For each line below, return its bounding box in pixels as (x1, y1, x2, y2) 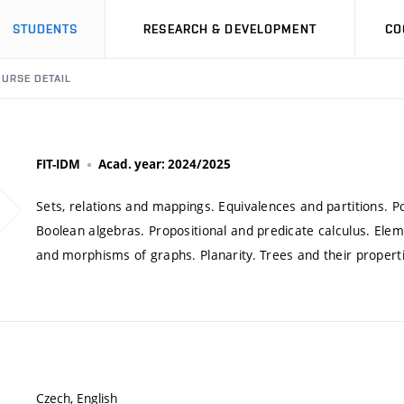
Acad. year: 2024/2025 (98, 156, 231, 172)
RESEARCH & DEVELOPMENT (143, 22, 317, 36)
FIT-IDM (36, 156, 80, 172)
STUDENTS (12, 22, 78, 36)
